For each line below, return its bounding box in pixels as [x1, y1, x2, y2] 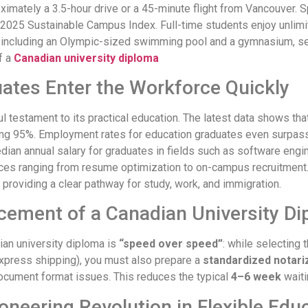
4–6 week [231, 270, 281, 284]
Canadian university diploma [11, 51, 159, 65]
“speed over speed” [119, 237, 223, 251]
